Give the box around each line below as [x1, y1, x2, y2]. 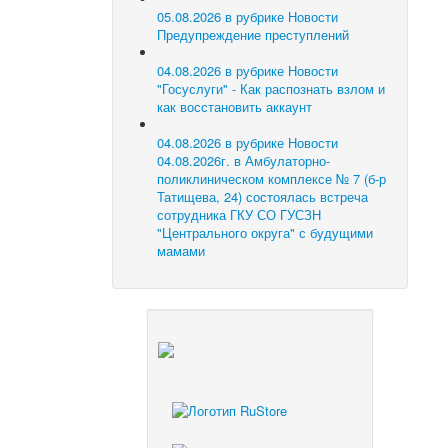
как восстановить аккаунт [157, 97, 313, 117]
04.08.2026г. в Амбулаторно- [157, 151, 331, 171]
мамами [157, 241, 206, 261]
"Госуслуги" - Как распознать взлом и [157, 79, 386, 99]
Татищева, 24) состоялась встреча [157, 187, 369, 207]
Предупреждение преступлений [157, 25, 350, 45]
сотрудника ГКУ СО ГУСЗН [157, 205, 322, 225]
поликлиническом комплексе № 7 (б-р [157, 169, 387, 189]
